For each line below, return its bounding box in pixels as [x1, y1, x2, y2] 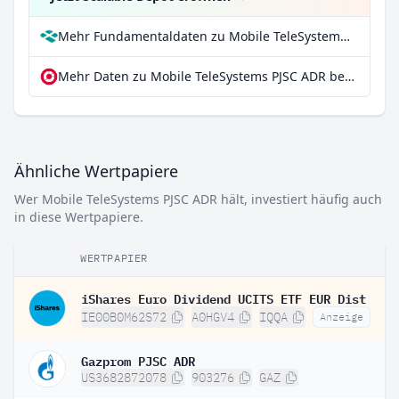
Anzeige [320, 310, 363, 323]
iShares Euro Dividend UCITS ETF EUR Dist [81, 288, 366, 307]
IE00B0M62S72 [81, 309, 167, 325]
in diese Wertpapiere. [14, 208, 143, 225]
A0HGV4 [191, 309, 234, 325]
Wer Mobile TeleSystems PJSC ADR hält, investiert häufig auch [14, 191, 382, 208]
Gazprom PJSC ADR [81, 350, 195, 370]
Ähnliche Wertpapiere [14, 160, 178, 182]
